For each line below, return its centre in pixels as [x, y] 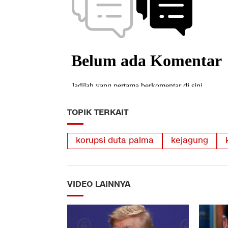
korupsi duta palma [115, 141]
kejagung [190, 141]
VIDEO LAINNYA [99, 184]
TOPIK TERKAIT [98, 113]
